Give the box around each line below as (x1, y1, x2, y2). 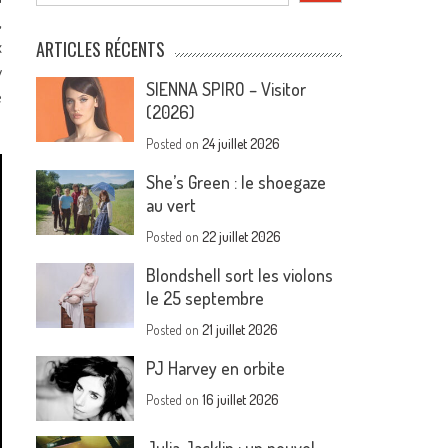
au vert (146, 194, 197, 216)
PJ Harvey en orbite (146, 357, 286, 379)
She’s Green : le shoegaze (146, 171, 327, 193)
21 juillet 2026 (202, 321, 279, 338)
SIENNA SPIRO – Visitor (146, 78, 307, 100)
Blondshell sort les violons (146, 264, 334, 286)
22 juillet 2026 (202, 228, 282, 245)
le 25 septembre (146, 287, 265, 309)
